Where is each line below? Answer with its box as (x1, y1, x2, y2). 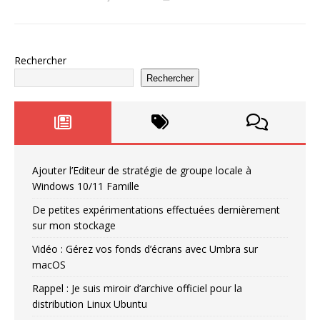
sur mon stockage (32, 219, 116, 232)
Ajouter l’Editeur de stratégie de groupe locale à (32, 164, 251, 177)
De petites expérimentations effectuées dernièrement (32, 203, 280, 216)
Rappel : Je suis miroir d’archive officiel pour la (32, 281, 242, 295)
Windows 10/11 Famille (32, 179, 139, 193)
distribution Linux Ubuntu (32, 297, 147, 311)
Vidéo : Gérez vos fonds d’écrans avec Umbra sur (32, 242, 258, 256)
